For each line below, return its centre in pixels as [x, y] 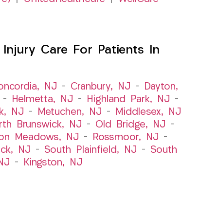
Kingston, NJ [53, 163]
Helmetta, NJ [42, 100]
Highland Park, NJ [128, 100]
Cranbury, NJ [100, 87]
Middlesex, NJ [148, 112]
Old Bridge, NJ [130, 125]
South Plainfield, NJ [91, 150]
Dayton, [161, 87]
